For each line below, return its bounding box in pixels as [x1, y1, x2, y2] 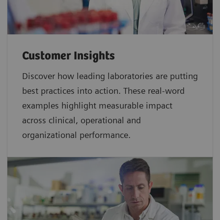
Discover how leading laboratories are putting [22, 70, 198, 81]
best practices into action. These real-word [22, 85, 185, 96]
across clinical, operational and [22, 114, 141, 125]
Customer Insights [22, 49, 115, 63]
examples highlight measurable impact [22, 100, 172, 110]
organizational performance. [22, 129, 131, 140]
